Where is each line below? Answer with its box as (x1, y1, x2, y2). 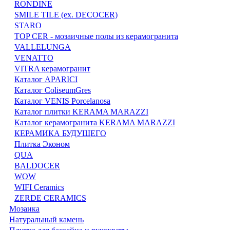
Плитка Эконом (14, 140, 70, 149)
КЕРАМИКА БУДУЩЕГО (14, 129, 106, 138)
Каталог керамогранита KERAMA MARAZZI (14, 118, 175, 127)
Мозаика (9, 204, 40, 214)
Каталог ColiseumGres (14, 86, 91, 95)
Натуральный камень (9, 215, 84, 224)
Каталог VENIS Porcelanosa (14, 97, 110, 106)
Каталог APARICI (14, 75, 78, 84)
